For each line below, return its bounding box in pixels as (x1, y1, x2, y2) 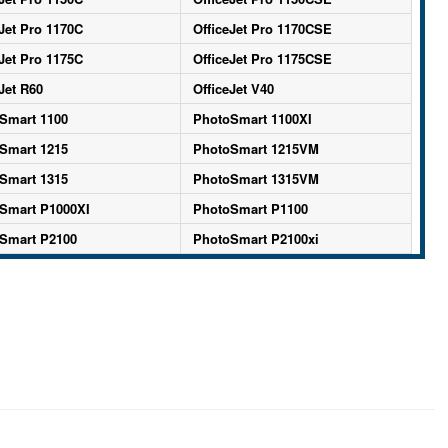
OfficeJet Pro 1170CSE (192, 19, 332, 38)
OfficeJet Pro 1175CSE (192, 49, 332, 68)
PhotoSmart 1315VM (192, 169, 319, 188)
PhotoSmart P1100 (192, 199, 308, 218)
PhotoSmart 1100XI (192, 109, 312, 128)
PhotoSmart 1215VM (192, 139, 319, 158)
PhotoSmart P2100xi (192, 229, 319, 248)
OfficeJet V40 (192, 79, 274, 98)
